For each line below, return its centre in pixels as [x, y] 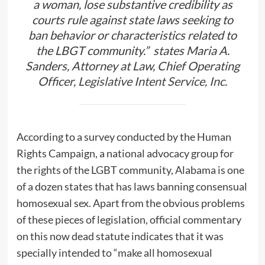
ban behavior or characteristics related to [132, 35]
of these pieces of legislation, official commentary [129, 219]
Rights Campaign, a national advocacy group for [125, 153]
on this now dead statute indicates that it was [120, 236]
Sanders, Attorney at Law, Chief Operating [132, 66]
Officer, [58, 81]
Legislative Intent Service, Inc [151, 81]
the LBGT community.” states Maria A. [132, 51]
